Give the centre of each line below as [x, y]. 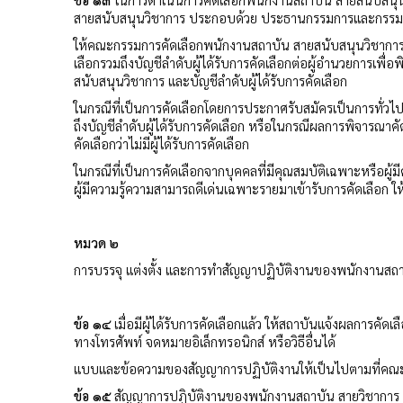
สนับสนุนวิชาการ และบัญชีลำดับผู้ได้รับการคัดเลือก [210, 80]
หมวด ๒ [96, 242]
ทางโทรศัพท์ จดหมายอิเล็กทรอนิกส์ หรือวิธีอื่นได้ [205, 341]
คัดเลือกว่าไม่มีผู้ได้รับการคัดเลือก [161, 143]
